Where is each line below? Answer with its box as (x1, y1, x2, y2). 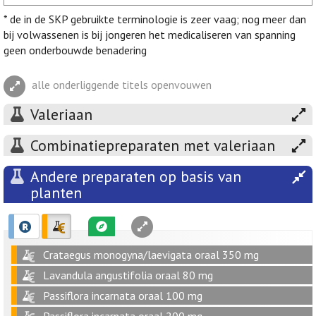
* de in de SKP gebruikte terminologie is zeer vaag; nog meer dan (4, 12, 306, 27)
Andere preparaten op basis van (30, 166, 241, 187)
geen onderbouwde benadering (4, 43, 147, 58)
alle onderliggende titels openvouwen (32, 78, 212, 92)
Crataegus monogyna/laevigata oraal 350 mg (43, 248, 259, 262)
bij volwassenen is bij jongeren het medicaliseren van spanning (4, 28, 296, 42)
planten (30, 183, 82, 203)
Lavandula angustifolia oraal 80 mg (43, 268, 213, 283)
